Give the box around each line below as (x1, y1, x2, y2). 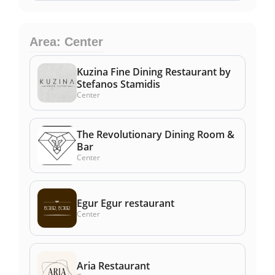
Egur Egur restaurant (77, 196, 174, 211)
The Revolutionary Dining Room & (77, 128, 234, 142)
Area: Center (29, 34, 103, 48)
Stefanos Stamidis (77, 77, 160, 91)
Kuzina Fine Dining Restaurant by (77, 65, 231, 79)
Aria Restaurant (77, 259, 150, 273)
